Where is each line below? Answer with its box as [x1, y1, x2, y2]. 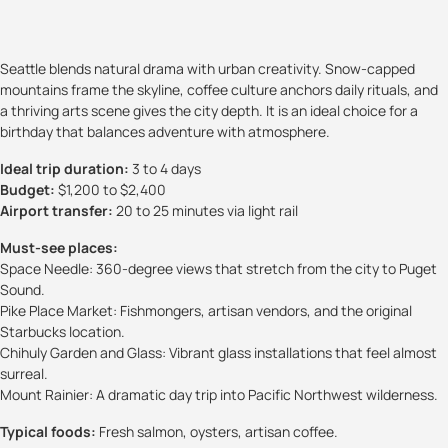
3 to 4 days [129, 159, 201, 179]
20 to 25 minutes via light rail [113, 201, 298, 221]
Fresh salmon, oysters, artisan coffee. [96, 422, 338, 442]
